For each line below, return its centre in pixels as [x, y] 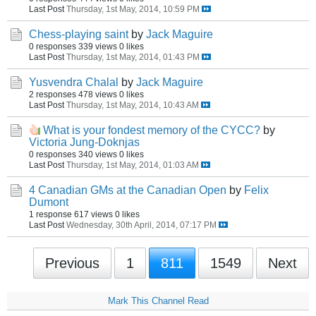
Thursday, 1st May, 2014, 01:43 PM [133, 57]
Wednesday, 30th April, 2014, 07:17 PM [141, 225]
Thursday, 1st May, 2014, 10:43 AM [133, 105]
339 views [98, 46]
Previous [72, 263]
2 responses [53, 94]
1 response [50, 214]
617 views [93, 214]
